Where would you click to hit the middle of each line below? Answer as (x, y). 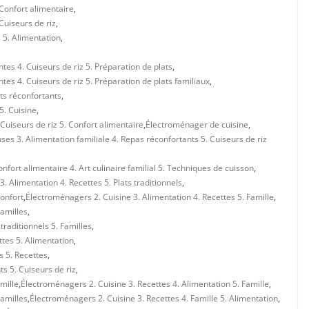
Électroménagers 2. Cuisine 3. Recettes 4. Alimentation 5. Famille (145, 283)
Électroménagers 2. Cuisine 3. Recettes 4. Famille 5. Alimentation (154, 298)
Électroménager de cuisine (197, 124)
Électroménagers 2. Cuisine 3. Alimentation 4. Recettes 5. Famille (150, 197)
